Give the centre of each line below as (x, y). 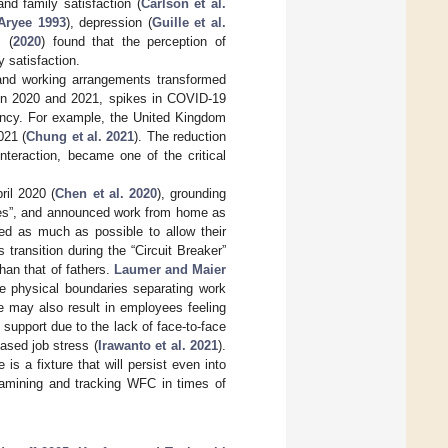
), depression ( (108, 22)
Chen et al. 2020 (106, 193)
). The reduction (180, 136)
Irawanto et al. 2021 (158, 345)
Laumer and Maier (170, 269)
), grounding (191, 193)
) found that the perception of (133, 41)
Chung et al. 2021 (80, 136)
